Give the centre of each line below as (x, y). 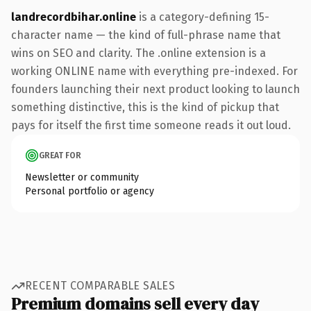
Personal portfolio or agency (90, 191)
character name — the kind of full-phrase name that (146, 35)
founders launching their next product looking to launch (155, 89)
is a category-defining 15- (203, 17)
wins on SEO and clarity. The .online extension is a (138, 53)
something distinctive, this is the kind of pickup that (145, 107)
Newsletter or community (82, 177)
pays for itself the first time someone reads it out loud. (151, 125)
